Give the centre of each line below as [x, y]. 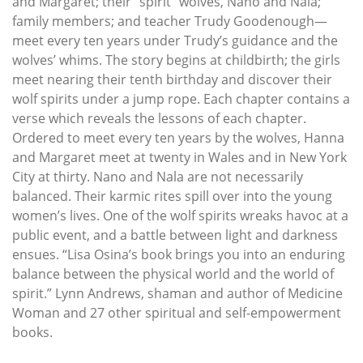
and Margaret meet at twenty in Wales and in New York [179, 158]
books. [32, 333]
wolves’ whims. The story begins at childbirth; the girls [176, 60]
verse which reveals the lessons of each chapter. [159, 119]
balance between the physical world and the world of [173, 274]
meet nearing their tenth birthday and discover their [172, 80]
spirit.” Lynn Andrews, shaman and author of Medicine [177, 294]
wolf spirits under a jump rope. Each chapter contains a [181, 99]
